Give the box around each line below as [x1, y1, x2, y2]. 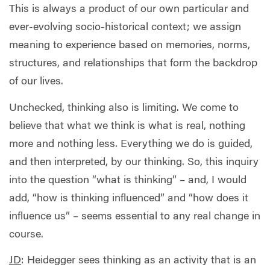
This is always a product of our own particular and [9, 4, 249, 16]
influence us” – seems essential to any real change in [9, 211, 260, 222]
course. [9, 229, 43, 240]
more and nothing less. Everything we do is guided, [9, 139, 253, 150]
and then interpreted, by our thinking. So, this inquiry [9, 157, 259, 168]
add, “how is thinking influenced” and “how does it [9, 193, 248, 204]
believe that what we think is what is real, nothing [9, 121, 245, 132]
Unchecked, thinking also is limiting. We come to [9, 102, 239, 114]
